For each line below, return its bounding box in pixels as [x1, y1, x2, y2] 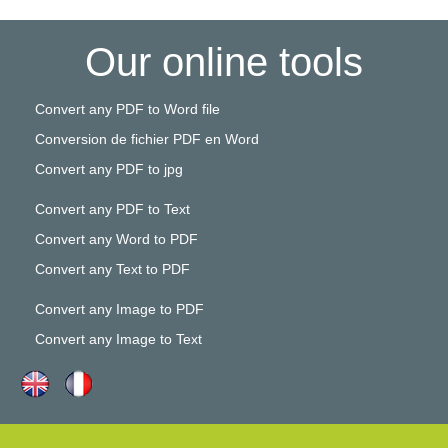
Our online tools [85, 39, 363, 84]
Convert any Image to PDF [35, 300, 204, 317]
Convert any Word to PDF [35, 230, 198, 247]
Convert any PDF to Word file [35, 100, 220, 117]
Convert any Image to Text [35, 330, 202, 347]
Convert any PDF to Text [35, 200, 190, 217]
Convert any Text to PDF [35, 260, 190, 277]
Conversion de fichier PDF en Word [35, 130, 259, 147]
